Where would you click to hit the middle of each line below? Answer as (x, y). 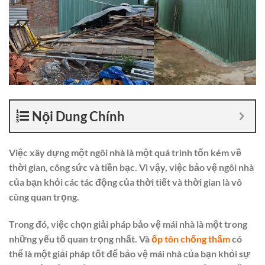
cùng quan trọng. (44, 197)
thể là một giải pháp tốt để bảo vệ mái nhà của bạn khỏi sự (130, 254)
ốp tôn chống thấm (191, 239)
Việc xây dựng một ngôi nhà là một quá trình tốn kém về (125, 153)
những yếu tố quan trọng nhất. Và (80, 239)
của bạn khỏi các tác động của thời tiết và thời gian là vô (125, 182)
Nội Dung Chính (78, 117)
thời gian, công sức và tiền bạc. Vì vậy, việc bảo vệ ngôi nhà (131, 167)
